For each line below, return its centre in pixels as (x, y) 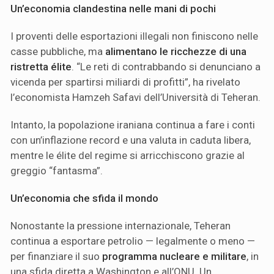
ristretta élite (41, 67)
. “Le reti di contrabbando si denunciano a (166, 67)
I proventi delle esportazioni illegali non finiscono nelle (134, 36)
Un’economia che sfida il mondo (84, 198)
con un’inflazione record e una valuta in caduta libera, (131, 140)
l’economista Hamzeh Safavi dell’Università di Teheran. (135, 98)
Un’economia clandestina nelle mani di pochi (113, 9)
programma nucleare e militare (174, 257)
